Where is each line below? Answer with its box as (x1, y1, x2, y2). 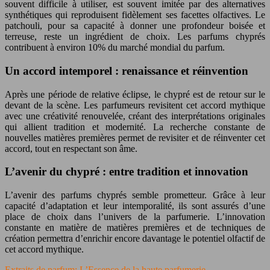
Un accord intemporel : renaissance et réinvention (5, 64, 248, 77)
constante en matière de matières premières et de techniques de (5, 222, 265, 233)
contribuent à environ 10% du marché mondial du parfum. (5, 42, 225, 53)
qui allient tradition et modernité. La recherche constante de (5, 121, 265, 132)
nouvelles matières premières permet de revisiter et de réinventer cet (5, 132, 265, 143)
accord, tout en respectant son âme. (5, 143, 137, 154)
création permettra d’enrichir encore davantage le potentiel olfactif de (5, 233, 265, 243)
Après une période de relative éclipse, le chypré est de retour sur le (5, 89, 265, 99)
